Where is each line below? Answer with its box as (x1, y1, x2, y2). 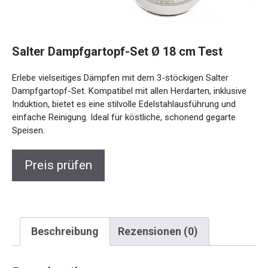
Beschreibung (31, 224, 99, 237)
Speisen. (12, 124, 45, 136)
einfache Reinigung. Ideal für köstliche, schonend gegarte (12, 111, 236, 123)
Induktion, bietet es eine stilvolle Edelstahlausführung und (12, 98, 236, 109)
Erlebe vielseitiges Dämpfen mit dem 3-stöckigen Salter (12, 72, 229, 83)
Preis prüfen (25, 157, 92, 172)
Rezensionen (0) (118, 224, 198, 237)
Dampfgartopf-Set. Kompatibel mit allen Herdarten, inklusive (12, 85, 246, 96)
